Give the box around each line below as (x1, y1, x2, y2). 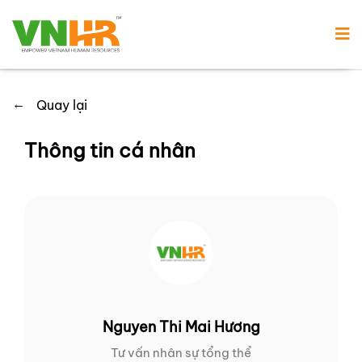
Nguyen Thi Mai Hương (102, 318, 260, 337)
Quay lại (36, 97, 87, 114)
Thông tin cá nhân (24, 138, 196, 163)
